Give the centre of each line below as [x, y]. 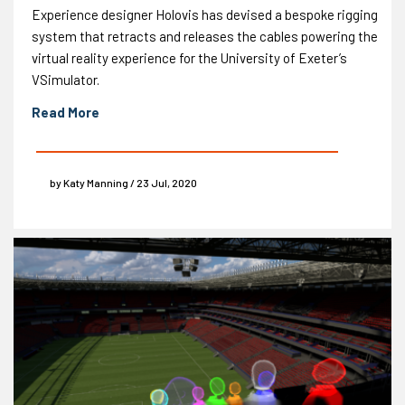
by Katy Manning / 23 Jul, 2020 [123, 183]
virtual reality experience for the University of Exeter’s [189, 58]
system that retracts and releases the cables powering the [205, 37]
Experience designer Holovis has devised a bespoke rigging [205, 15]
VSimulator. [66, 80]
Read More [66, 113]
